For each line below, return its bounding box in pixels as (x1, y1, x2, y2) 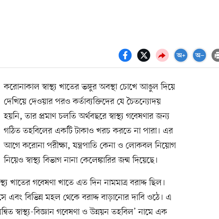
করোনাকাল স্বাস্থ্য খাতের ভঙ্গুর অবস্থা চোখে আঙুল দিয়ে (3, 81, 175, 93)
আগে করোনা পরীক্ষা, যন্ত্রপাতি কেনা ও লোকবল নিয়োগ (3, 139, 176, 152)
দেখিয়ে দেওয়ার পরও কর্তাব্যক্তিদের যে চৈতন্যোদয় (3, 95, 161, 108)
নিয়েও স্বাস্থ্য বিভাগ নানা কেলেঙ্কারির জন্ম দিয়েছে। (3, 154, 158, 166)
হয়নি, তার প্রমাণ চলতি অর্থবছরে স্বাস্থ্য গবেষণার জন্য (3, 110, 170, 122)
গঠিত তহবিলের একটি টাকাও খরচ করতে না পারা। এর (3, 125, 173, 137)
